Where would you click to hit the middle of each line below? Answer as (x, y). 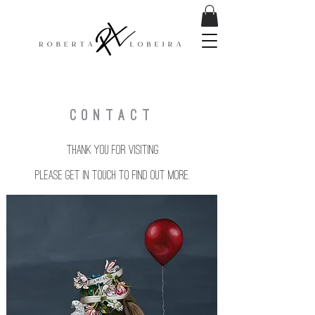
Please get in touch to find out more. (112, 175)
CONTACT (112, 116)
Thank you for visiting (112, 150)
